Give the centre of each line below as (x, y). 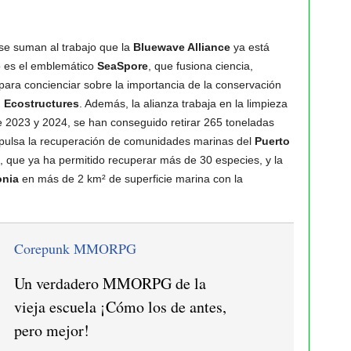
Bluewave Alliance (181, 47)
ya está (250, 47)
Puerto (272, 141)
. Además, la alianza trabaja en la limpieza (183, 103)
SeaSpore (122, 66)
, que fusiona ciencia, (200, 66)
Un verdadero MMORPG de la (110, 283)
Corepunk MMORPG (75, 248)
